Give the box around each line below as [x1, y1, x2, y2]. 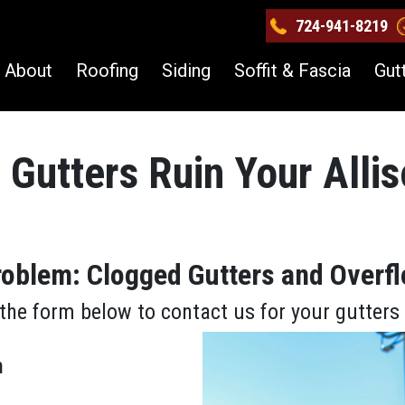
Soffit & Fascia [234, 59, 351, 81]
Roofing [76, 59, 138, 81]
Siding [162, 59, 211, 81]
